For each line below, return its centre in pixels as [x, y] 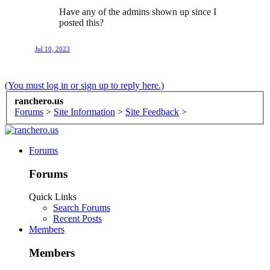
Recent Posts [77, 219]
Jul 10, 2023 [52, 49]
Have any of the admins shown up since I [138, 12]
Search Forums [82, 208]
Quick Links [53, 197]
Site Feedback [152, 111]
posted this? [81, 23]
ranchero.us [39, 101]
